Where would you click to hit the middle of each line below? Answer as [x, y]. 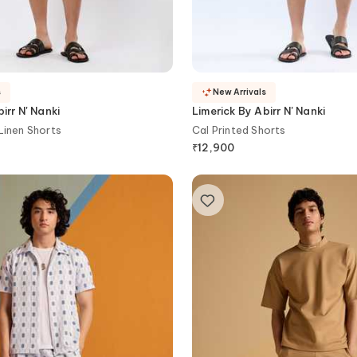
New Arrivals [239, 92]
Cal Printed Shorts [239, 129]
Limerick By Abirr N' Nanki [259, 110]
